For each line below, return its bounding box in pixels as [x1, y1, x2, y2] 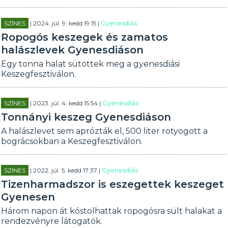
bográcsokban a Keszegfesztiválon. [1, 136, 143, 146]
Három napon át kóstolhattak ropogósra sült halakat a [1, 206, 222, 216]
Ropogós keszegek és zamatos [1, 31, 168, 43]
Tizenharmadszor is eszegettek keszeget [1, 178, 224, 190]
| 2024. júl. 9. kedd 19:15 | [28, 19, 101, 27]
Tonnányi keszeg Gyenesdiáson [1, 111, 172, 123]
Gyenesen [1, 191, 55, 203]
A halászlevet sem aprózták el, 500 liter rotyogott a [1, 126, 208, 136]
